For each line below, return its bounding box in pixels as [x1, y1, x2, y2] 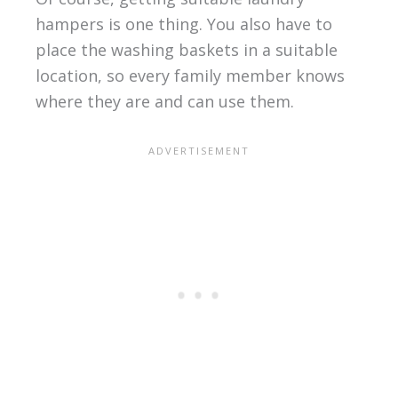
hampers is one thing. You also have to [35, 12, 332, 35]
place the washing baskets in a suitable [35, 38, 338, 60]
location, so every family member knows [35, 64, 345, 86]
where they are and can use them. [35, 90, 294, 112]
